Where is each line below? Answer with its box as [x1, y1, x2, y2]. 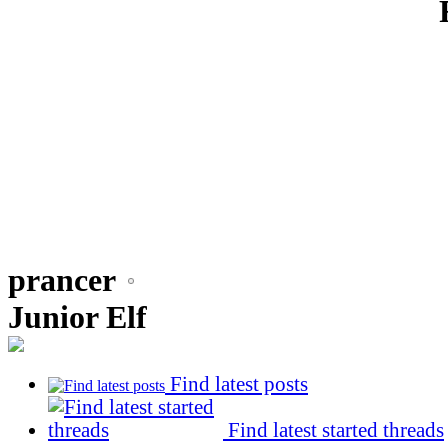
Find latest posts [165, 373, 308, 396]
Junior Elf [8, 299, 147, 336]
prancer [8, 262, 115, 299]
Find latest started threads [223, 419, 444, 442]
